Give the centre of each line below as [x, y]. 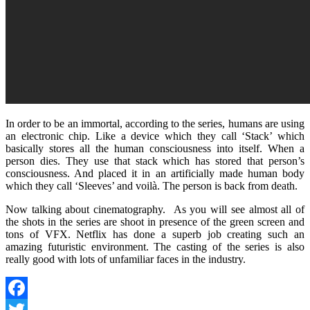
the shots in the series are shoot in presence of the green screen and [155, 222]
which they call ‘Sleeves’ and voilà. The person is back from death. [152, 186]
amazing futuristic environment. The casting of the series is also [155, 247]
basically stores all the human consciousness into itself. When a [155, 148]
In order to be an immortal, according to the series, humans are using [155, 124]
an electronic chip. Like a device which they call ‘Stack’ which [155, 136]
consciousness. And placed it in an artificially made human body [155, 173]
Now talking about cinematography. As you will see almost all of [155, 209]
